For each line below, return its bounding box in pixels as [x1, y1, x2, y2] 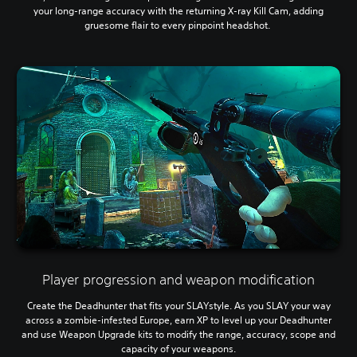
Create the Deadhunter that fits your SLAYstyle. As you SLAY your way [26, 298, 331, 312]
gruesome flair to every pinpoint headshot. [84, 18, 273, 33]
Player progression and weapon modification [41, 270, 316, 288]
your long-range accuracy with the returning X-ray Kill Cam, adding [33, 4, 324, 18]
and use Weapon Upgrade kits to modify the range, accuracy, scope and [22, 327, 335, 341]
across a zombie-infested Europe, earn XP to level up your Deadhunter [25, 312, 331, 327]
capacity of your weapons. [121, 341, 236, 355]
